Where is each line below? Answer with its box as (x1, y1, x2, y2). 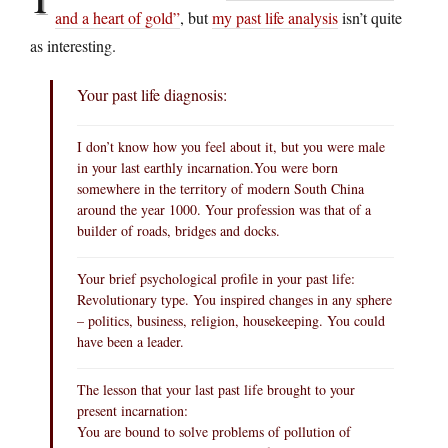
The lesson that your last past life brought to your (77, 379, 355, 399)
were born (277, 157, 338, 177)
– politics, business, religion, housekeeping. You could (77, 310, 385, 330)
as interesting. (30, 34, 116, 56)
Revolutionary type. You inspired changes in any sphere (77, 289, 392, 309)
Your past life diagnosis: (77, 83, 227, 105)
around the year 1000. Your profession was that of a (77, 199, 371, 219)
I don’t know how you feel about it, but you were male (77, 136, 385, 156)
